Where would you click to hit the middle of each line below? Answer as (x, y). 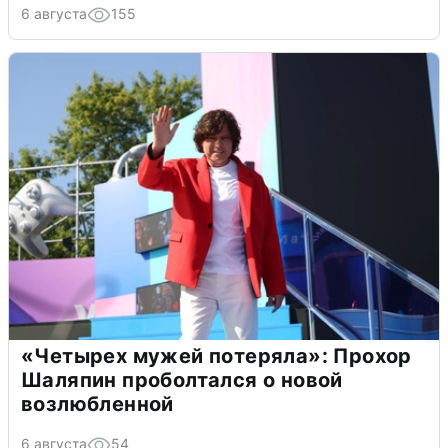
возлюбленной (97, 404)
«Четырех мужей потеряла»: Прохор (216, 356)
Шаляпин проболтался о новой (182, 380)
